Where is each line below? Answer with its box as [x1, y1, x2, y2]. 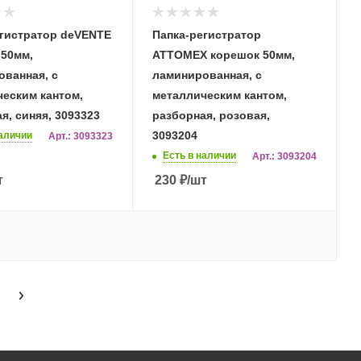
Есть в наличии [163, 149, 236, 161]
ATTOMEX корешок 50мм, [152, 48, 295, 61]
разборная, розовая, [152, 108, 270, 122]
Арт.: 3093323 [48, 130, 113, 142]
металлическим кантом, [152, 88, 287, 102]
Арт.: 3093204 [252, 150, 317, 162]
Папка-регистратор [152, 27, 261, 41]
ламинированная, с [152, 68, 262, 81]
